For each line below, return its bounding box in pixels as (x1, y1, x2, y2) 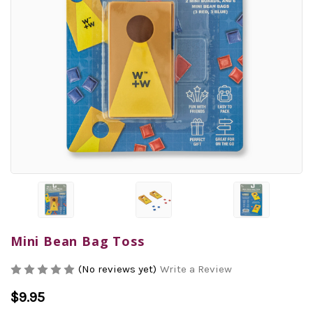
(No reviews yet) (78, 262, 156, 275)
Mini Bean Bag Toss (10, 232, 145, 249)
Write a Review (160, 262, 232, 275)
